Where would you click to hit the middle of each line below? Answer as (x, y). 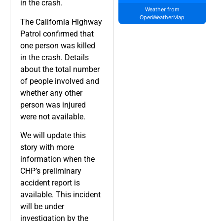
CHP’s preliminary (51, 171)
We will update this (53, 135)
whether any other (51, 93)
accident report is (50, 183)
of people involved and (60, 81)
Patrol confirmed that (57, 34)
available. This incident (60, 194)
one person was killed (58, 45)
